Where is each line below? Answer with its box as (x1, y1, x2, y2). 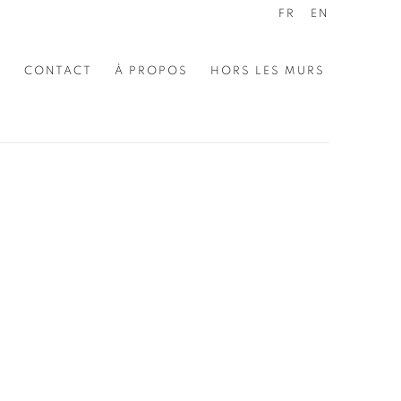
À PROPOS (115, 64, 188, 77)
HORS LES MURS (210, 64, 325, 77)
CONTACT (24, 64, 92, 77)
